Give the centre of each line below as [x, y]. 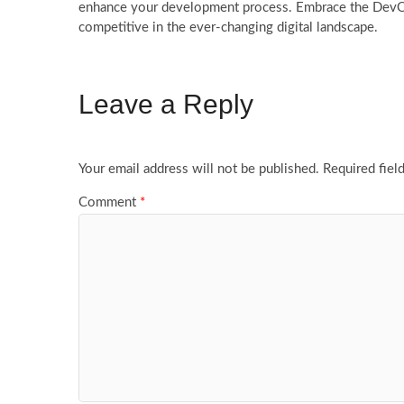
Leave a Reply [166, 104]
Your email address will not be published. [199, 170]
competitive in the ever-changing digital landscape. [228, 28]
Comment [109, 202]
